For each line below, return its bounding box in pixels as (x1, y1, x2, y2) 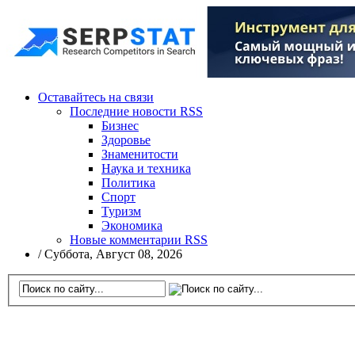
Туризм (101, 204, 141, 218)
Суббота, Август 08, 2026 (44, 247, 182, 261)
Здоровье (101, 133, 151, 147)
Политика (101, 176, 155, 189)
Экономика (101, 219, 162, 232)
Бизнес (101, 119, 139, 132)
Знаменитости (101, 147, 178, 161)
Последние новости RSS (70, 105, 203, 118)
